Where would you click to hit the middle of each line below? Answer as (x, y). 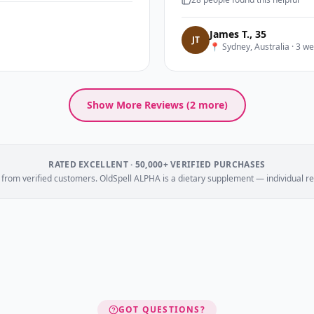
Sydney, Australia (256, 47)
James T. (230, 34)
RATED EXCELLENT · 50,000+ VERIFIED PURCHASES (157, 164)
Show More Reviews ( (138, 105)
